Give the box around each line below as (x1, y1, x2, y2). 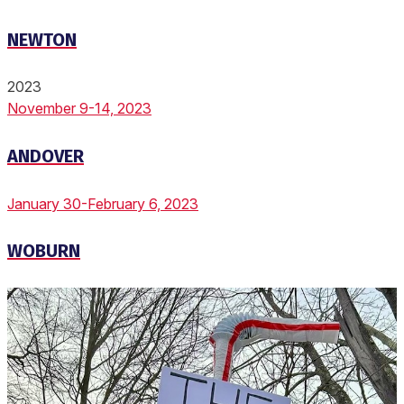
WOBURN (7, 240, 80, 262)
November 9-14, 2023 (7, 99, 151, 118)
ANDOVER (7, 145, 84, 168)
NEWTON (7, 28, 77, 50)
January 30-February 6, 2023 (7, 194, 198, 213)
